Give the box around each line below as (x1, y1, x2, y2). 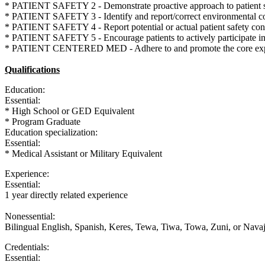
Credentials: (5, 241, 49, 252)
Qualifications (5, 64, 60, 75)
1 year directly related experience (5, 189, 128, 200)
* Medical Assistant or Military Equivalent (5, 148, 162, 159)
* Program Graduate (5, 116, 80, 127)
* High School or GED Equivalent (5, 105, 134, 116)
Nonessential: (5, 211, 55, 221)
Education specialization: (5, 127, 98, 137)
